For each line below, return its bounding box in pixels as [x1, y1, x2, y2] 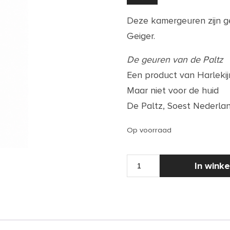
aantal [126, 194, 149, 204]
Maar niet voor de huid [126, 85, 219, 96]
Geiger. [126, 30, 155, 42]
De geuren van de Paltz [126, 54, 223, 65]
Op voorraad [126, 125, 171, 135]
